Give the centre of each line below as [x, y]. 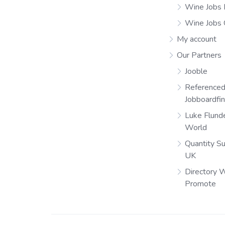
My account [197, 39]
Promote [201, 184]
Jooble [196, 72]
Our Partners [199, 55]
